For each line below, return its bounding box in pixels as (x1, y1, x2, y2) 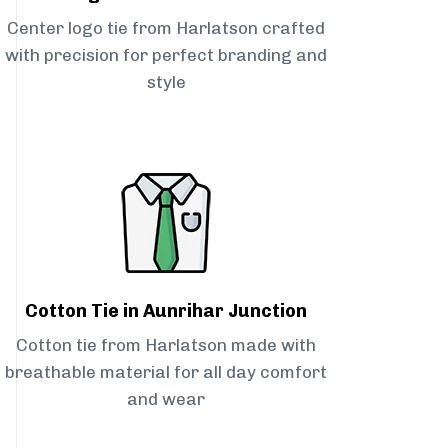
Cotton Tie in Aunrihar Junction (25, 300, 307, 323)
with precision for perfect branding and (5, 45, 327, 66)
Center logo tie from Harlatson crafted (7, 18, 325, 39)
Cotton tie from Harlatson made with (16, 335, 316, 356)
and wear (127, 389, 205, 410)
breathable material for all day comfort (5, 362, 327, 383)
